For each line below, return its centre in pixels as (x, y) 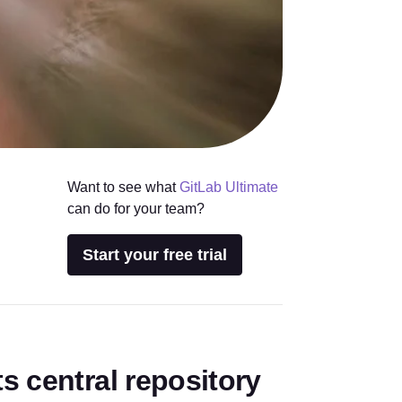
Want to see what (123, 187)
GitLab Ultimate (228, 187)
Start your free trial (154, 255)
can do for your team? (135, 209)
